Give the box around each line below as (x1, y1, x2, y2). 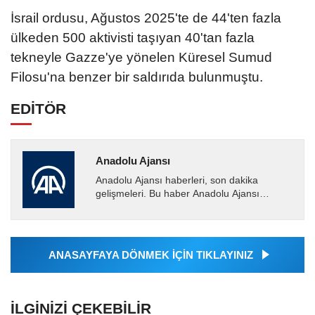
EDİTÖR (11, 101, 66, 117)
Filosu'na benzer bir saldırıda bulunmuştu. (11, 70, 263, 85)
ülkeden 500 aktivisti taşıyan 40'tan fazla (11, 30, 255, 46)
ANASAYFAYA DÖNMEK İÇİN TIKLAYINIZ (48, 249, 253, 262)
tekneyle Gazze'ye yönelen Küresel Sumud (11, 50, 272, 65)
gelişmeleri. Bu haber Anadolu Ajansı (95, 188, 259, 200)
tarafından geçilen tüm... (95, 215, 204, 226)
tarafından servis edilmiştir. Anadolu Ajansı (95, 202, 284, 213)
